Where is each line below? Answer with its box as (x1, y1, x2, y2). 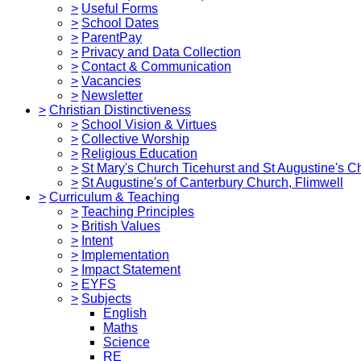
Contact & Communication (81, 59, 231, 73)
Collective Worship (81, 131, 189, 146)
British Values (81, 218, 160, 233)
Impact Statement (81, 262, 180, 276)
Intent (81, 233, 113, 247)
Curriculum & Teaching (49, 189, 180, 204)
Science (103, 334, 150, 349)
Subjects (81, 291, 131, 305)
